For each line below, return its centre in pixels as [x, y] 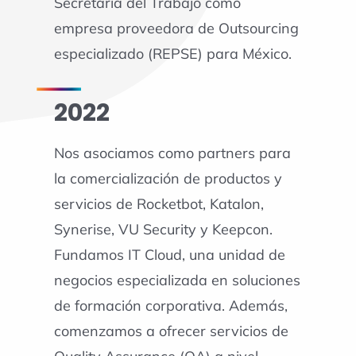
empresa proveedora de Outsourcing [176, 28]
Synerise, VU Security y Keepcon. [163, 230]
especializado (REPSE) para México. [172, 53]
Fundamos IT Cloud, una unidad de [169, 255]
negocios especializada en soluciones [177, 281]
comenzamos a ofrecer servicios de [171, 331]
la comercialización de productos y [168, 179]
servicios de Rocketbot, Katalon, [159, 204]
